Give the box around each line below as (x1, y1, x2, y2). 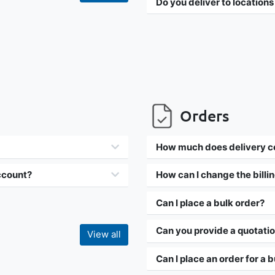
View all (87, 228, 121, 241)
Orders (179, 106, 229, 125)
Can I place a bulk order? (156, 196, 265, 209)
